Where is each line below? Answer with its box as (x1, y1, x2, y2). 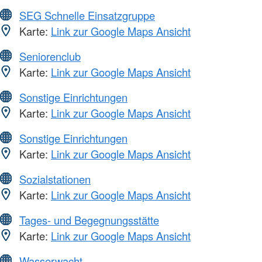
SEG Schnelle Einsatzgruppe (19, 8, 155, 23)
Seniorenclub (19, 49, 81, 64)
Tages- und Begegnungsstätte (19, 212, 159, 228)
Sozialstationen (19, 171, 91, 187)
